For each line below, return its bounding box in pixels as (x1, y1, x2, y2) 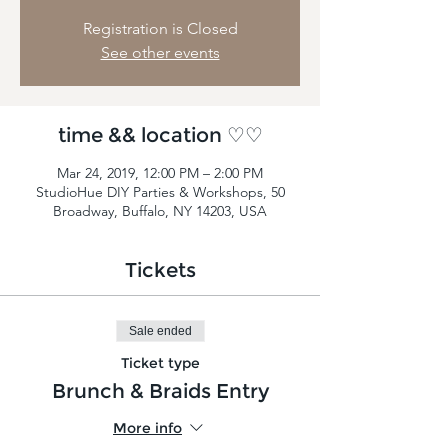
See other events (100, 42, 220, 62)
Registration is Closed (82, 18, 238, 38)
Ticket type (120, 353, 200, 372)
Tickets (124, 257, 196, 282)
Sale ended (128, 323, 192, 338)
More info (113, 419, 182, 438)
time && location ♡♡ (57, 122, 263, 147)
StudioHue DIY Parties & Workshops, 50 (35, 182, 285, 201)
